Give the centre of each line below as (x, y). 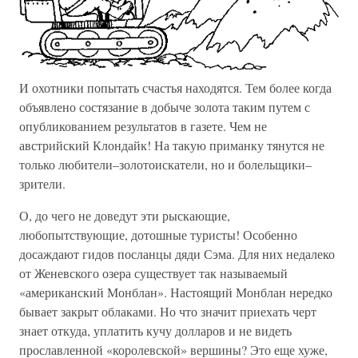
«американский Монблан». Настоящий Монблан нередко (176, 292)
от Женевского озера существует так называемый (153, 273)
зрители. (42, 184)
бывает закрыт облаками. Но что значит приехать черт (168, 312)
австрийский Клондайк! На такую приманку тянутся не (172, 145)
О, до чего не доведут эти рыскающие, (125, 216)
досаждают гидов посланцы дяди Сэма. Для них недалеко (177, 254)
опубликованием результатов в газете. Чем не (143, 126)
